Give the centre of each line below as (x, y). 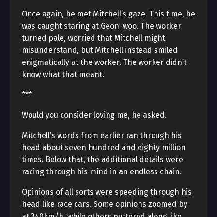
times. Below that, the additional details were (102, 160)
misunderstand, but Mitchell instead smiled (100, 50)
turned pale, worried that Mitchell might (93, 38)
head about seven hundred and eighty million (104, 147)
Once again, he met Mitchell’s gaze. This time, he (108, 14)
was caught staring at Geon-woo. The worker (101, 26)
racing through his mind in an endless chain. (102, 172)
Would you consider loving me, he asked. (94, 115)
